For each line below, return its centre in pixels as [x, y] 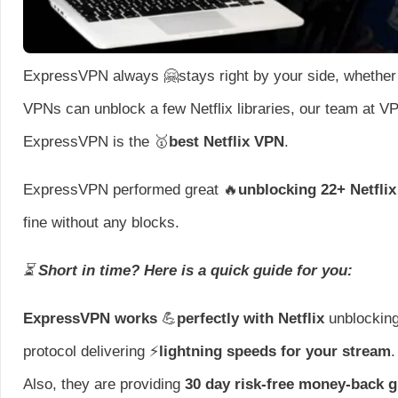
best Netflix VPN [227, 141]
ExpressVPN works [90, 318]
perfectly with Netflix [253, 318]
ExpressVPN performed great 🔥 [131, 189]
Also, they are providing [104, 384]
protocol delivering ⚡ [91, 351]
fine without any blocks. [101, 222]
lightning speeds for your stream [275, 351]
